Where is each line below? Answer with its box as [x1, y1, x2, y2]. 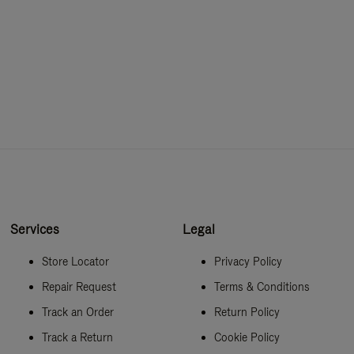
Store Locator [42, 254, 110, 269]
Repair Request [42, 279, 117, 294]
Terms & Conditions [213, 279, 310, 294]
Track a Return [42, 330, 114, 345]
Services [10, 220, 60, 239]
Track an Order [42, 304, 115, 319]
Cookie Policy [213, 330, 280, 345]
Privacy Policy [213, 254, 282, 269]
